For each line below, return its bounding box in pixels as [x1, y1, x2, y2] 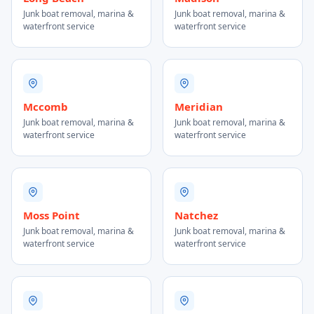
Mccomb [23, 100, 68, 114]
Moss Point [23, 208, 80, 222]
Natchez [175, 208, 218, 222]
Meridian [175, 100, 223, 114]
